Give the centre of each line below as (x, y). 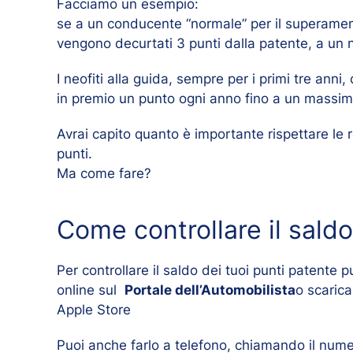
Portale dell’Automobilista (210, 290)
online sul (91, 290)
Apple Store (94, 309)
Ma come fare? (104, 173)
